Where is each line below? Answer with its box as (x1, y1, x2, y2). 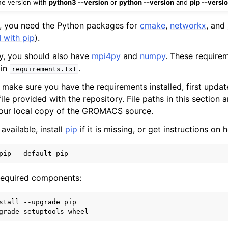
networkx (170, 20, 206, 31)
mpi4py (92, 51, 121, 62)
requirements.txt (11, 65, 77, 73)
